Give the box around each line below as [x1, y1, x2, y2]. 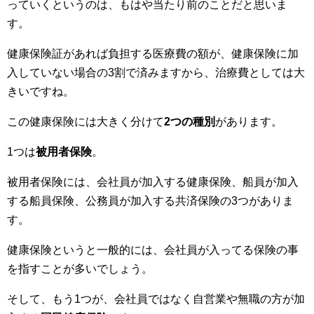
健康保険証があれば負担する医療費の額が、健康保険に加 [7, 48, 299, 60]
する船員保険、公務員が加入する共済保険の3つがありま [7, 195, 294, 207]
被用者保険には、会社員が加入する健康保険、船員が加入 [7, 176, 299, 188]
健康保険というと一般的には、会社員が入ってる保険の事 [7, 244, 299, 256]
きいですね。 [7, 86, 74, 97]
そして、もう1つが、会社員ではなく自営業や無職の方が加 [7, 293, 305, 305]
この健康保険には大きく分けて [7, 116, 164, 128]
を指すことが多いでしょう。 [7, 263, 153, 275]
